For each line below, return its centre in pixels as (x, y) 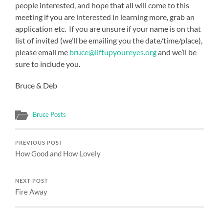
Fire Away (32, 191)
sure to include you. (48, 64)
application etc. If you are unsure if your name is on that (108, 28)
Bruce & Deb (36, 85)
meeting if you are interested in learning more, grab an (105, 17)
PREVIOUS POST (39, 142)
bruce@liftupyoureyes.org (113, 52)
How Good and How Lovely (58, 153)
